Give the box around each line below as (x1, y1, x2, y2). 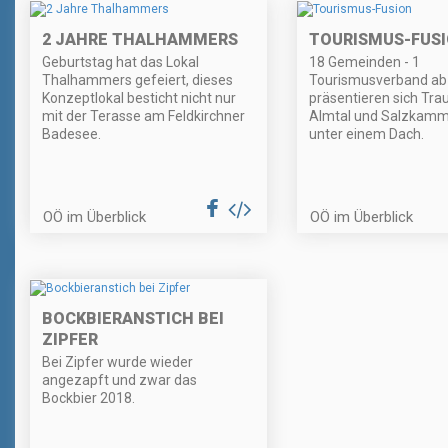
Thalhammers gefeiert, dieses (42, 71, 233, 88)
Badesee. (42, 125, 101, 142)
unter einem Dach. (308, 125, 424, 142)
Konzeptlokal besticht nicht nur (42, 89, 236, 106)
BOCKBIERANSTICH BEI (42, 308, 224, 328)
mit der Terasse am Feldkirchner (42, 107, 245, 124)
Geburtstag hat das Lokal (42, 53, 199, 70)
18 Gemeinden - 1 (308, 53, 420, 70)
